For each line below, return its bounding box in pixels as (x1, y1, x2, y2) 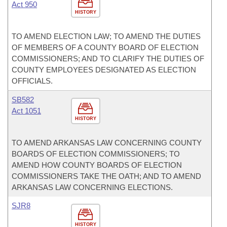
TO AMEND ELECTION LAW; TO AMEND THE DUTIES (12, 32, 201, 41)
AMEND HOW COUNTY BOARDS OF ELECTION (12, 161, 182, 169)
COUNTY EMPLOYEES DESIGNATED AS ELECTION (12, 65, 196, 74)
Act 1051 (12, 106, 41, 115)
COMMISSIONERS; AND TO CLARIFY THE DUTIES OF (12, 54, 204, 63)
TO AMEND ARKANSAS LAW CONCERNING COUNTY (12, 138, 202, 147)
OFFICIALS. (12, 77, 53, 85)
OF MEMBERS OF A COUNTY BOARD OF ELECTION (12, 43, 199, 52)
